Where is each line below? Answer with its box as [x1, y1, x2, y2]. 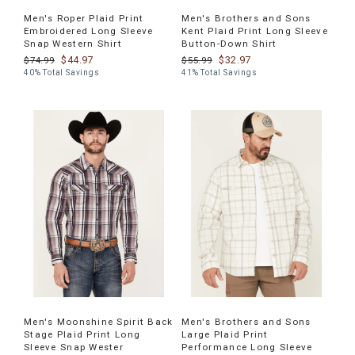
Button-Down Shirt [181, 38, 277, 49]
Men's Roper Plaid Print [24, 13, 144, 24]
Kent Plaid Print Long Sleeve [181, 25, 328, 36]
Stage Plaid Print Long [24, 329, 141, 341]
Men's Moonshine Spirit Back [24, 316, 174, 328]
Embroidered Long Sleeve [24, 25, 154, 36]
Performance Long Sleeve [181, 342, 313, 353]
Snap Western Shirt [24, 38, 123, 49]
